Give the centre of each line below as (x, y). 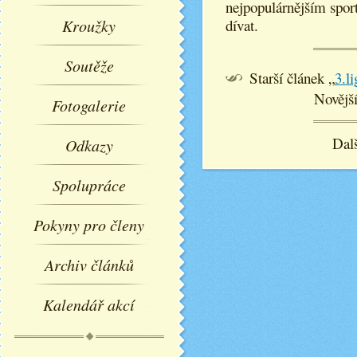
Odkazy (89, 145)
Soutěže (89, 65)
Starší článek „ (292, 78)
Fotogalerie (89, 105)
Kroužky (89, 25)
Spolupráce (89, 185)
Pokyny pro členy (89, 225)
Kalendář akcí (89, 304)
